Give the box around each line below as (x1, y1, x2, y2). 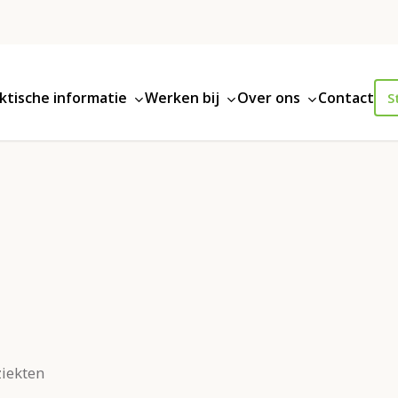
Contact (318, 88, 375, 107)
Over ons (237, 88, 301, 107)
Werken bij (145, 88, 220, 107)
